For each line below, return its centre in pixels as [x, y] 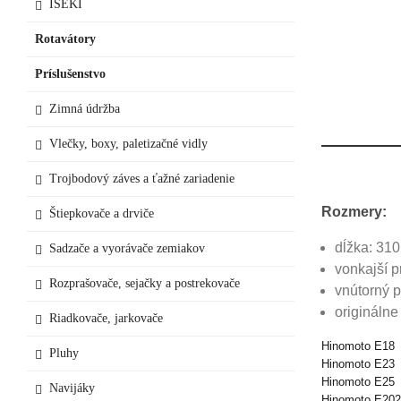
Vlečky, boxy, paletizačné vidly [128, 143]
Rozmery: [354, 211]
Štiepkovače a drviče [102, 213]
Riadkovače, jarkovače [106, 318]
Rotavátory [65, 38]
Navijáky [72, 388]
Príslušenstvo [70, 73]
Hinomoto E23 [358, 363]
